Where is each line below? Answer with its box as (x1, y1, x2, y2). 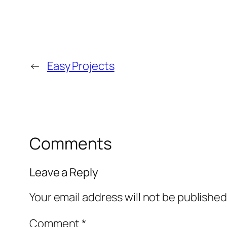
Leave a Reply (29, 164, 98, 180)
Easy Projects (47, 58, 115, 74)
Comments (29, 132, 112, 155)
